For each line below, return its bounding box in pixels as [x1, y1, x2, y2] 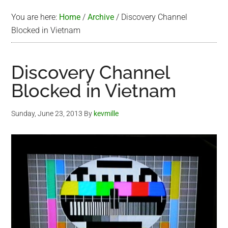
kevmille [94, 109, 119, 118]
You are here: [11, 12, 60, 22]
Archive [88, 12, 115, 22]
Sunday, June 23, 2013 [11, 109, 83, 118]
